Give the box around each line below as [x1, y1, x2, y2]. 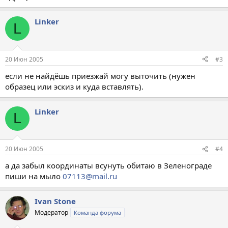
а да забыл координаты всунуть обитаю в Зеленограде [5, 160, 212, 170]
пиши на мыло [5, 171, 63, 181]
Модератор [35, 208, 68, 217]
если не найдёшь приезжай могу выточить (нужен [5, 70, 195, 81]
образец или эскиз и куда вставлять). [5, 81, 144, 92]
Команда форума [74, 209, 121, 216]
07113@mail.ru [63, 171, 117, 181]
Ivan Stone [35, 196, 76, 206]
